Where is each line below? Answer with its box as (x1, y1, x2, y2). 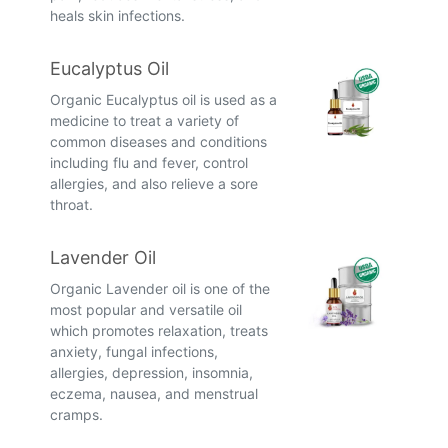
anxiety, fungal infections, (50, 343, 218, 361)
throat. (50, 196, 93, 214)
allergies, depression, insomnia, (50, 364, 253, 382)
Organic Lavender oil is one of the (50, 280, 270, 298)
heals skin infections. (50, 7, 185, 25)
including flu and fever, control (50, 154, 248, 172)
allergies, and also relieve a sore (50, 175, 258, 193)
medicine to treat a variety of (50, 112, 239, 130)
